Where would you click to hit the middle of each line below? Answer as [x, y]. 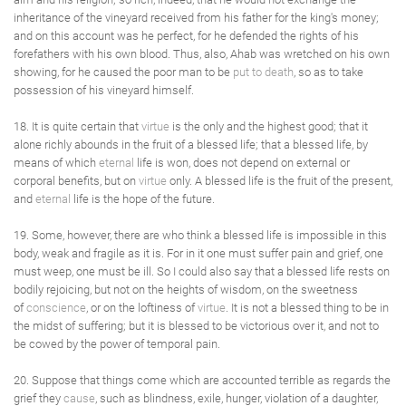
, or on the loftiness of [142, 308]
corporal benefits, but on [76, 181]
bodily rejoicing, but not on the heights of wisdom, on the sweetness [186, 290]
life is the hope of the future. [143, 199]
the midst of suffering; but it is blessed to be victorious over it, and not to [196, 326]
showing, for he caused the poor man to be [123, 72]
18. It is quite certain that [77, 126]
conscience [56, 308]
